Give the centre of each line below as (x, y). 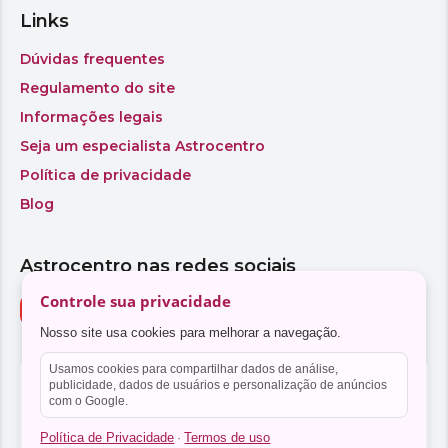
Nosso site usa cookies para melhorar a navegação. (191, 332)
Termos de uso (227, 437)
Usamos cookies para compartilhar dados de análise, (194, 369)
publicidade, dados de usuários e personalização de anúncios (218, 385)
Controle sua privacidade (136, 301)
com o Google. (89, 401)
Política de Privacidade (107, 437)
